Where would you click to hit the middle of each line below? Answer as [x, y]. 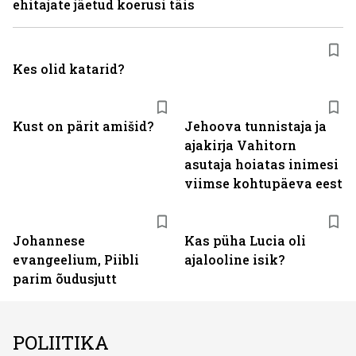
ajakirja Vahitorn [240, 145]
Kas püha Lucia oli [245, 240]
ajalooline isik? [234, 259]
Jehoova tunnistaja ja [255, 126]
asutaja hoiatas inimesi [261, 164]
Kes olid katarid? [68, 69]
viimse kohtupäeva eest [263, 183]
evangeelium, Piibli [76, 259]
